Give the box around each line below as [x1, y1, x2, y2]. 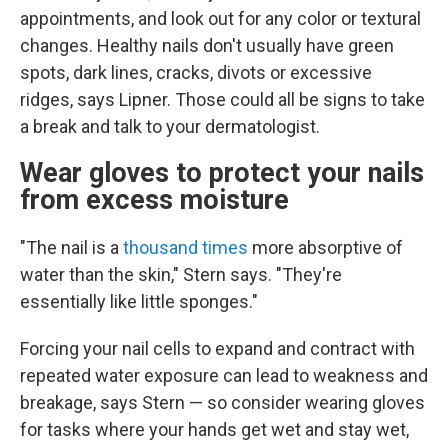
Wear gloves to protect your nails [20, 157, 424, 189]
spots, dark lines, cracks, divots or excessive [20, 62, 372, 83]
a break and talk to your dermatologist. [20, 116, 320, 137]
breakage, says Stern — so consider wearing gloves [20, 392, 425, 413]
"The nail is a [20, 237, 123, 258]
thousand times [123, 237, 248, 258]
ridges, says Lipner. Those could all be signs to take [20, 89, 425, 110]
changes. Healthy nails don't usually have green [20, 35, 394, 56]
